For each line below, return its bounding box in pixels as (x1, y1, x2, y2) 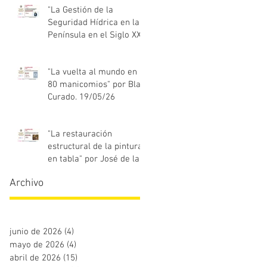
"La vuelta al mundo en (48, 67, 137, 77)
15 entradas (77, 253, 124, 263)
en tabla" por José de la (48, 154, 139, 164)
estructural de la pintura (48, 141, 142, 152)
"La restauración (48, 129, 112, 139)
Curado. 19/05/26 (48, 92, 115, 103)
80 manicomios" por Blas (48, 79, 145, 90)
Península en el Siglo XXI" (48, 30, 147, 41)
